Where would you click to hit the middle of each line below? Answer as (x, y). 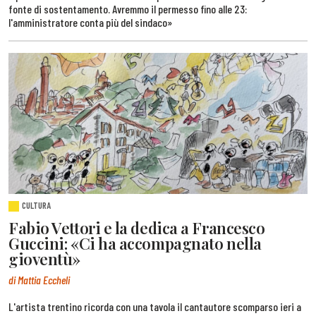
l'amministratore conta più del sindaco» (90, 22)
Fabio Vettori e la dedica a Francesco (137, 228)
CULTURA (37, 206)
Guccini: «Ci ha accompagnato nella (135, 244)
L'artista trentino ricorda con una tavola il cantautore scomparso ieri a (155, 306)
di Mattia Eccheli (39, 279)
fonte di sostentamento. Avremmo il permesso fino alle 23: (128, 8)
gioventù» (44, 259)
